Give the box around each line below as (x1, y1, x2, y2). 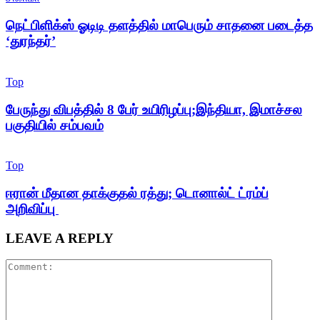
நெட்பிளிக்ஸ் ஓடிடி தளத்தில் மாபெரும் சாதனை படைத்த (6, 18, 313, 34)
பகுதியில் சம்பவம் (6, 117, 104, 133)
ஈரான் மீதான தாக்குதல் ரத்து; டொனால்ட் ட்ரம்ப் (6, 185, 269, 201)
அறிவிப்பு (6, 201, 59, 216)
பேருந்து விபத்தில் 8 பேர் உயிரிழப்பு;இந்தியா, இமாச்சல (6, 101, 302, 117)
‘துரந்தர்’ (6, 34, 56, 49)
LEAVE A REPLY (6, 230, 114, 246)
